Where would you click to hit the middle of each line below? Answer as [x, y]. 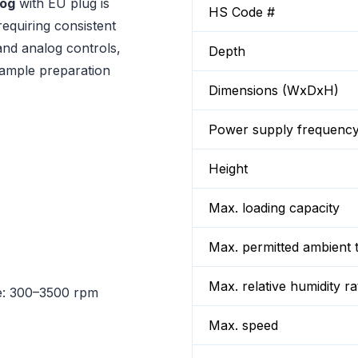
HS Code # [242, 12]
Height [228, 169]
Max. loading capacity [274, 208]
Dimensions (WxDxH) [274, 90]
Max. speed [243, 325]
